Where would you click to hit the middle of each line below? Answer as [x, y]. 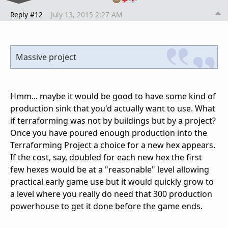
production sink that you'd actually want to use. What [113, 109]
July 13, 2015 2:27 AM [87, 15]
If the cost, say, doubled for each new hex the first [106, 158]
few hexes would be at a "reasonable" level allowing [110, 170]
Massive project [46, 57]
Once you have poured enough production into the [109, 133]
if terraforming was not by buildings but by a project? [113, 121]
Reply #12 [26, 15]
